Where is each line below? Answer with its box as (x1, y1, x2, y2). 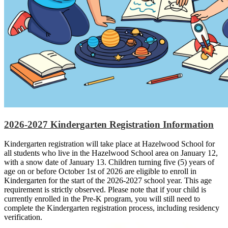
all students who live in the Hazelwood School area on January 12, (4, 149, 218, 158)
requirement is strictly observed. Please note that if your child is (4, 185, 206, 194)
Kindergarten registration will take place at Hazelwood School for (4, 139, 215, 149)
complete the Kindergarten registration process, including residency (4, 204, 219, 213)
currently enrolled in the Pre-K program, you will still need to (4, 194, 200, 204)
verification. (4, 213, 42, 222)
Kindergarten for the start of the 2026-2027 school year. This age (4, 176, 212, 185)
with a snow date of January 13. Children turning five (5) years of (4, 158, 214, 167)
